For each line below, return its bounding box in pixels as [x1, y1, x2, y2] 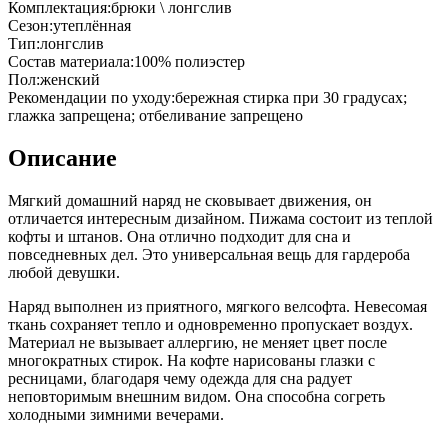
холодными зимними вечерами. [8, 405, 224, 423]
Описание [8, 145, 117, 172]
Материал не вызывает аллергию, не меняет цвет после [8, 333, 387, 351]
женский [40, 71, 100, 89]
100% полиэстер [134, 53, 245, 71]
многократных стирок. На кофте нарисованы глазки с [8, 351, 375, 369]
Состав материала [8, 53, 130, 71]
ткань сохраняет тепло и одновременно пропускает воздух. [8, 315, 413, 333]
